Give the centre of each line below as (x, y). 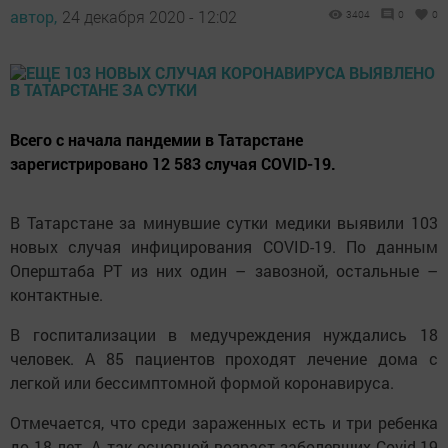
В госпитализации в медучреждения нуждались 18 (224, 334)
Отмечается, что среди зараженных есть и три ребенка (224, 422)
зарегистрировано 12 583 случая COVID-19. (173, 163)
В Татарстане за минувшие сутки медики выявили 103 (224, 222)
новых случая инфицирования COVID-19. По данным (224, 246)
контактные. (56, 294)
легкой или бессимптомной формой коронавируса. (202, 382)
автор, (33, 16)
